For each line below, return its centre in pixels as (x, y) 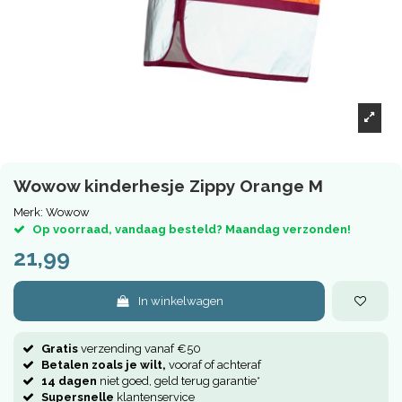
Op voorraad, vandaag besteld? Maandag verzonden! (192, 230)
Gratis (60, 348)
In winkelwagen (181, 301)
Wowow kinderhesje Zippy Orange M (168, 185)
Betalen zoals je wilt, (104, 364)
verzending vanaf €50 (140, 348)
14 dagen (69, 380)
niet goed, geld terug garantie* (179, 380)
